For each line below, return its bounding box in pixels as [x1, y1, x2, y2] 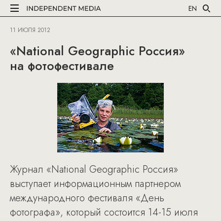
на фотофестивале [10, 57, 114, 74]
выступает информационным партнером [10, 177, 181, 191]
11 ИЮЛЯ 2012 [10, 26, 50, 35]
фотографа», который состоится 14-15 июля [10, 205, 198, 220]
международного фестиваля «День [10, 191, 164, 205]
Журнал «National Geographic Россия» [10, 162, 178, 177]
